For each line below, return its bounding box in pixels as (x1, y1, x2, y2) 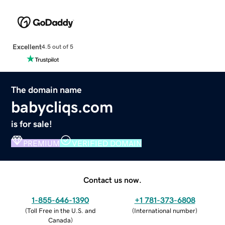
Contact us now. (83, 175, 142, 184)
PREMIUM (23, 139, 60, 147)
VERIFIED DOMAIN (72, 139, 142, 147)
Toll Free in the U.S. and (27, 207, 96, 214)
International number (134, 207, 195, 214)
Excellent (12, 43, 42, 50)
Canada (48, 216, 71, 223)
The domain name (11, 85, 82, 94)
